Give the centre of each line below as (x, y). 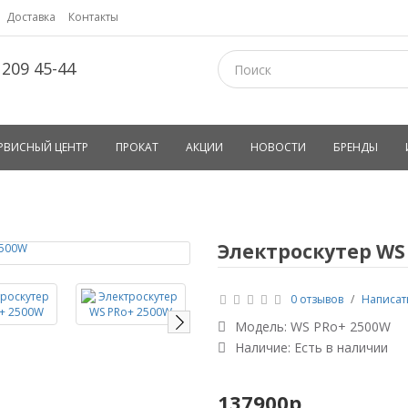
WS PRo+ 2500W (341, 326)
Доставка (31, 17)
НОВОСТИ (278, 147)
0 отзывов (317, 299)
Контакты (93, 17)
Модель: (263, 326)
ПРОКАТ (137, 147)
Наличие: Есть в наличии (311, 347)
